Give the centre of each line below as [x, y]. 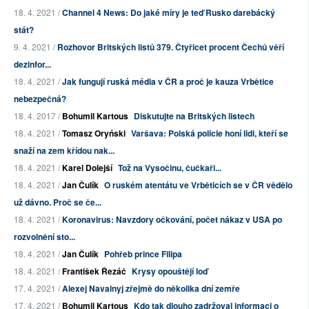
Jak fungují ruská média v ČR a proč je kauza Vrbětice [168, 82]
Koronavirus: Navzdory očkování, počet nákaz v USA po [172, 220]
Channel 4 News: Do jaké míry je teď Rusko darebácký [169, 13]
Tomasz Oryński [94, 133]
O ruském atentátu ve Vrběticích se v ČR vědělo [198, 185]
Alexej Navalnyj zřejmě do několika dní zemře [151, 289]
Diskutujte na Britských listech [194, 116]
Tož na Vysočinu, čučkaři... [170, 168]
